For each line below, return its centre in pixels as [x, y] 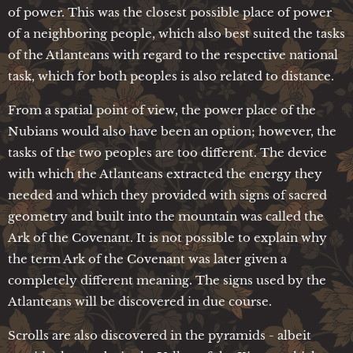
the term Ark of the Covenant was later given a [147, 258]
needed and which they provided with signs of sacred [167, 195]
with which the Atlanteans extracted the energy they [165, 173]
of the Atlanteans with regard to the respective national [173, 54]
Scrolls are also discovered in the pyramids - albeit [160, 335]
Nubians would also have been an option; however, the [172, 131]
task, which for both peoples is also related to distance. [171, 76]
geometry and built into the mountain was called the [166, 216]
